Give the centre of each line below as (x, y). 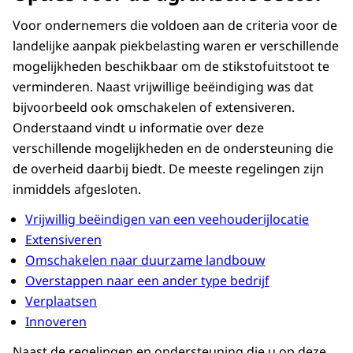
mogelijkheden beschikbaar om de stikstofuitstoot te (171, 66)
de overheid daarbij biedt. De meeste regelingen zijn (168, 168)
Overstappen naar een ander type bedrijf (147, 280)
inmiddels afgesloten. (77, 189)
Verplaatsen (61, 301)
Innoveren (56, 321)
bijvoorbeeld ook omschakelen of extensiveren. (154, 107)
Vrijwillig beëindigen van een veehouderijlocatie (167, 219)
